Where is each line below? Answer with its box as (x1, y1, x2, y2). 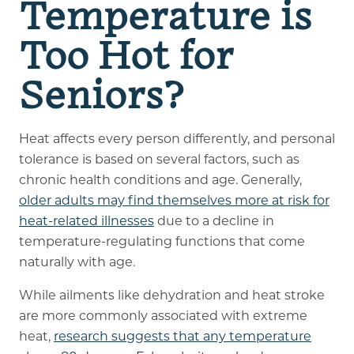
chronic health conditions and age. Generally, (18, 171, 302, 187)
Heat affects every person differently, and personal (18, 130, 335, 146)
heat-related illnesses (18, 213, 154, 228)
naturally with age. (18, 254, 135, 269)
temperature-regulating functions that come (18, 233, 305, 249)
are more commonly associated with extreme (18, 307, 307, 323)
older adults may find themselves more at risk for (18, 192, 330, 208)
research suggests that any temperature (53, 328, 311, 344)
